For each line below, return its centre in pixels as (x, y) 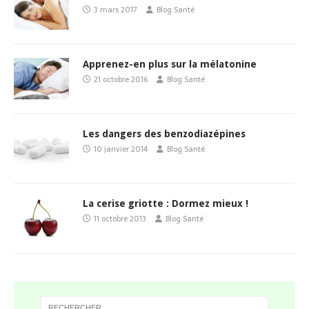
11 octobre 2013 (120, 219)
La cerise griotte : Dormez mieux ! (166, 204)
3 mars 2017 (116, 10)
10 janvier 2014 (121, 149)
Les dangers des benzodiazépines (164, 134)
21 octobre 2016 (121, 80)
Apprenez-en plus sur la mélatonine (170, 64)
